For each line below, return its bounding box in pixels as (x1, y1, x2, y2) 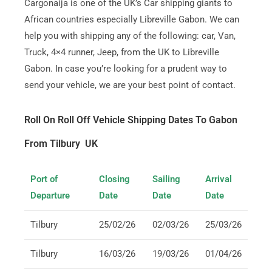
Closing (98, 174, 130, 185)
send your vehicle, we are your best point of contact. (24, 80, 236, 90)
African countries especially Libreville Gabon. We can (24, 14, 239, 25)
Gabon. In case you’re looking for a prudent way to (24, 63, 227, 74)
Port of (30, 174, 58, 185)
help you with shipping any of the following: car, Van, (24, 30, 236, 41)
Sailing (152, 174, 180, 185)
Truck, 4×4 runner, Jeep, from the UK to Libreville (24, 47, 219, 58)
